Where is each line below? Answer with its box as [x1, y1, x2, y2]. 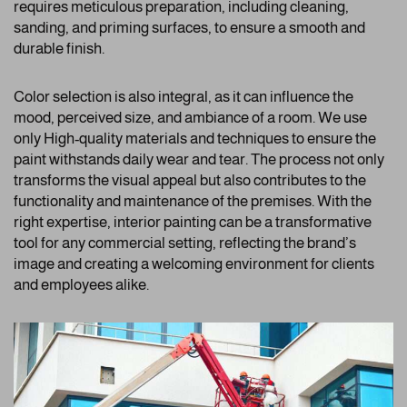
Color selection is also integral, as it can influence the [14, 88, 353, 106]
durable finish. [14, 40, 104, 58]
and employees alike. [14, 276, 149, 294]
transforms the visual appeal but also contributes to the [14, 172, 366, 190]
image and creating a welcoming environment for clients [14, 255, 374, 273]
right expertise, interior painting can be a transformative [14, 213, 372, 232]
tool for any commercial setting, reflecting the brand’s [14, 234, 356, 253]
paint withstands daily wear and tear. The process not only [14, 151, 384, 169]
